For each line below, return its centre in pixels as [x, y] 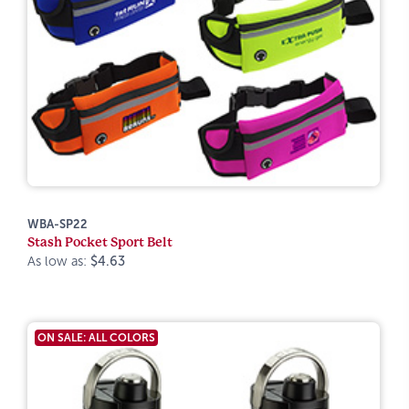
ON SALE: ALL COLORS [96, 337]
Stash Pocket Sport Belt [100, 242]
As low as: [59, 261]
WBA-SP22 [58, 224]
